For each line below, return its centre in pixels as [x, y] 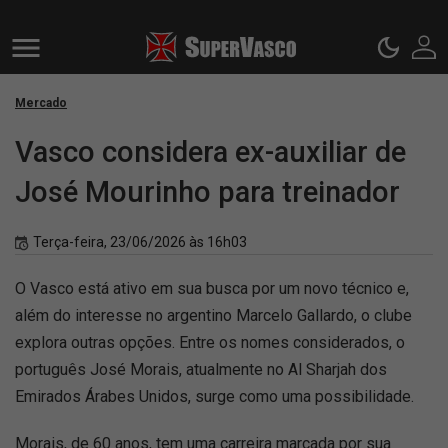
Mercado [41, 103]
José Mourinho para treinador [207, 192]
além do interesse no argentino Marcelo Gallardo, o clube [213, 315]
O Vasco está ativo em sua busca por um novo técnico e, [212, 288]
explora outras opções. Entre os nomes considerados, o [210, 342]
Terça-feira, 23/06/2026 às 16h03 [140, 242]
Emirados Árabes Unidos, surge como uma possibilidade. [214, 396]
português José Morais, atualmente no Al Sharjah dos [201, 369]
